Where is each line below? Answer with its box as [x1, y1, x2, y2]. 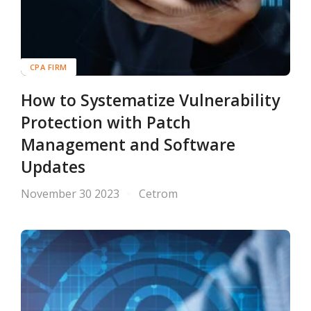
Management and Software [21, 134, 235, 156]
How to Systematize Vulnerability [21, 90, 280, 112]
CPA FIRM [30, 62, 67, 73]
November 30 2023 [21, 186, 119, 202]
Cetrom [139, 186, 178, 202]
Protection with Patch [21, 112, 191, 134]
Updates [21, 156, 85, 178]
